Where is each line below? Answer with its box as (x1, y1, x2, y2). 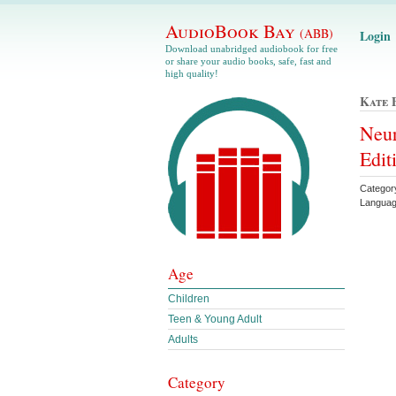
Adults (168, 333, 198, 346)
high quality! (165, 68, 218, 79)
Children (168, 293, 209, 305)
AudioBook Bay (165, 19, 300, 43)
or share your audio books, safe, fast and (165, 56, 331, 66)
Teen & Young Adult (168, 313, 262, 325)
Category (168, 372, 225, 392)
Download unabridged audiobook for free (165, 43, 338, 54)
